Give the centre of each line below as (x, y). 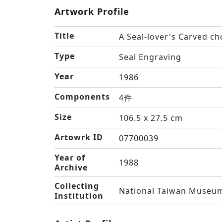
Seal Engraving (150, 57)
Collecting (77, 186)
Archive (71, 167)
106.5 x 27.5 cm (151, 118)
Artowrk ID (79, 137)
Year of (70, 158)
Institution (79, 196)
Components (82, 97)
